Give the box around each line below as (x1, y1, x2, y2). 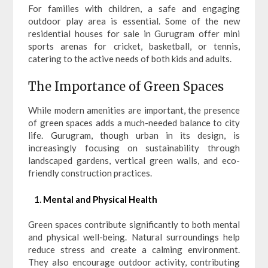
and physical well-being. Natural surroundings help (28, 231, 240, 242)
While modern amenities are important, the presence (28, 105, 240, 116)
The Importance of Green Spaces (28, 79, 224, 95)
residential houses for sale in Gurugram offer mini (28, 28, 240, 39)
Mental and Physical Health (43, 193, 158, 205)
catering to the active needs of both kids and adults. (28, 53, 232, 64)
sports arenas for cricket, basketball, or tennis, (28, 40, 240, 51)
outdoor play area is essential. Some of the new (28, 15, 240, 26)
